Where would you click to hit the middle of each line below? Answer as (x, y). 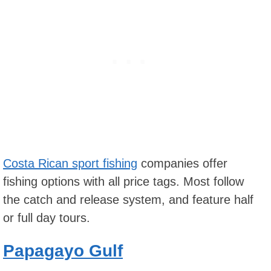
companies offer (182, 163)
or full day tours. (47, 218)
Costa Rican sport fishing (70, 163)
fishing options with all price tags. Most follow (123, 181)
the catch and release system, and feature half (128, 200)
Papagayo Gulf (63, 251)
